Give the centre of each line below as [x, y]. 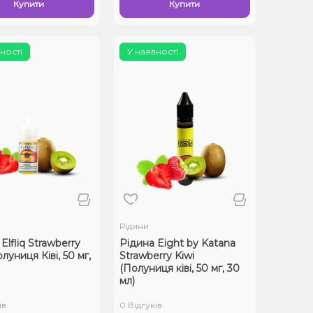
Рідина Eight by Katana [177, 243]
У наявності [152, 51]
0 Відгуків [140, 305]
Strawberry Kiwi [156, 255]
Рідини [134, 226]
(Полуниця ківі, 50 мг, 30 [179, 268]
